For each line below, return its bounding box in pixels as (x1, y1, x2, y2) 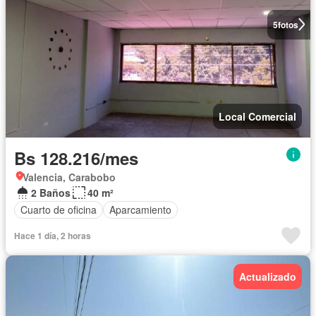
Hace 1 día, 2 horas (14, 229, 91, 242)
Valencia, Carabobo (23, 169, 116, 184)
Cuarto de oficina (20, 202, 97, 217)
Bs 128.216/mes (14, 145, 138, 170)
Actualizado (239, 269, 296, 284)
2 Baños (31, 185, 71, 200)
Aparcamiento (109, 202, 171, 217)
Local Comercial (219, 109, 296, 123)
